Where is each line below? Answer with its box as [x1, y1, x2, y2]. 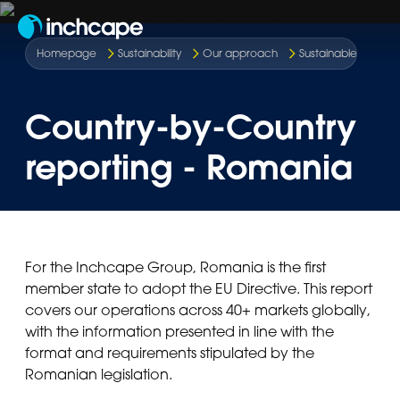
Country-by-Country [25, 104, 356, 150]
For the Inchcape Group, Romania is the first [25, 258, 326, 277]
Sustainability [118, 46, 182, 60]
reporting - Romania [25, 145, 353, 190]
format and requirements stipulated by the [25, 344, 314, 362]
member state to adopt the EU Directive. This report [25, 279, 372, 298]
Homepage [37, 46, 97, 60]
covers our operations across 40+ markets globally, [25, 301, 371, 320]
